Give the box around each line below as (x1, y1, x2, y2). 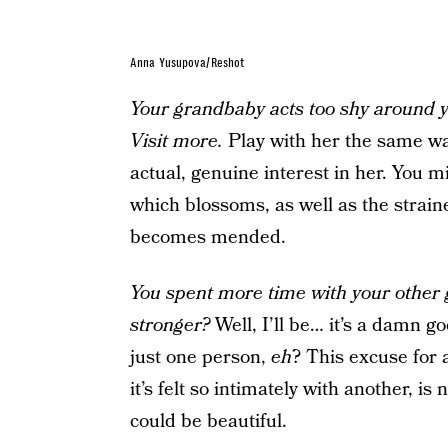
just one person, (129, 343, 271, 371)
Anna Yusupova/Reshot (129, 55, 245, 70)
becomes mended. (129, 223, 286, 251)
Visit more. (129, 127, 223, 155)
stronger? (129, 311, 210, 339)
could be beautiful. (129, 407, 287, 435)
